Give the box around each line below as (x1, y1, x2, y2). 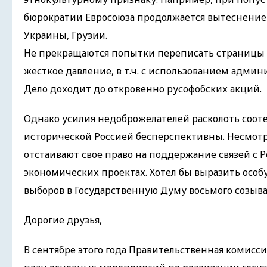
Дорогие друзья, (24, 213, 102, 226)
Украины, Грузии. (24, 29, 107, 42)
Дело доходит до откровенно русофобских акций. (24, 82, 262, 95)
